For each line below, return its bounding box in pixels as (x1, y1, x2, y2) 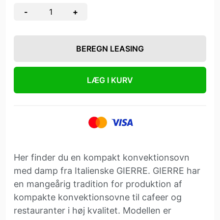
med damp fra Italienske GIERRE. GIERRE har (14, 165, 200, 176)
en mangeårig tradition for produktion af (14, 179, 182, 189)
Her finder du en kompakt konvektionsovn (14, 152, 190, 163)
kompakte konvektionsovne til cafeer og (14, 192, 182, 202)
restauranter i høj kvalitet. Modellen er (14, 205, 171, 216)
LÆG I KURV (87, 75, 133, 85)
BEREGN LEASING (76, 44, 144, 54)
